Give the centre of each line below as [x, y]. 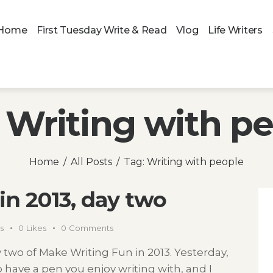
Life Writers [235, 30]
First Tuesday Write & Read [102, 30]
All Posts [91, 162]
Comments [91, 228]
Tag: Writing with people [184, 162]
